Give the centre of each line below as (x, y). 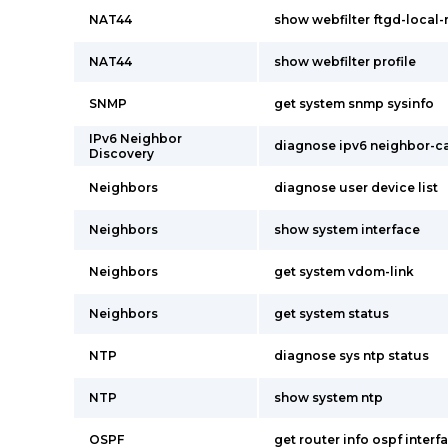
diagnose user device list (356, 187)
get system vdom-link (344, 271)
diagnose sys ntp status (351, 355)
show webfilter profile (345, 61)
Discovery (121, 153)
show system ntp (328, 397)
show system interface (347, 229)
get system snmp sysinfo (354, 103)
